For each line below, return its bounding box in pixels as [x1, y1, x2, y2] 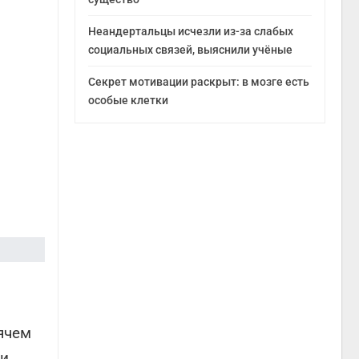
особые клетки [88, 93, 169, 107]
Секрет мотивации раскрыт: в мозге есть [88, 75, 310, 88]
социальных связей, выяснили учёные [88, 42, 293, 56]
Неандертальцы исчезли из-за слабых [88, 24, 294, 38]
